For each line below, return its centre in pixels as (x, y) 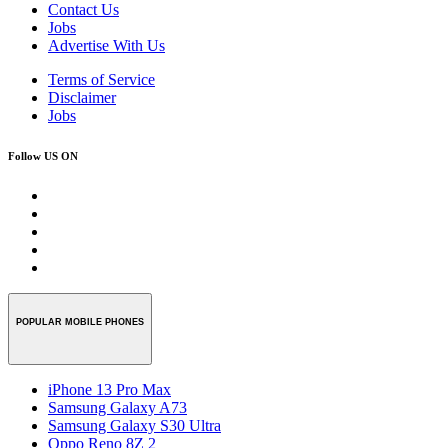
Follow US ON (43, 155)
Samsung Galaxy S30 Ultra (134, 426)
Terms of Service (101, 79)
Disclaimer (82, 97)
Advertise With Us (106, 45)
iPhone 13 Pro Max (109, 390)
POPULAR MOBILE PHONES (80, 321)
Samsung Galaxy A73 (117, 408)
